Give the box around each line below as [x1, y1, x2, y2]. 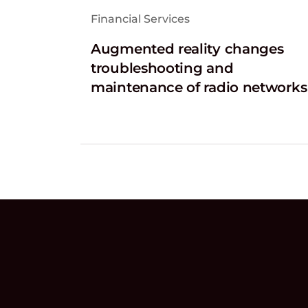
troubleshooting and [91, 60, 234, 76]
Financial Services [91, 12, 190, 25]
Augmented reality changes [91, 41, 284, 57]
